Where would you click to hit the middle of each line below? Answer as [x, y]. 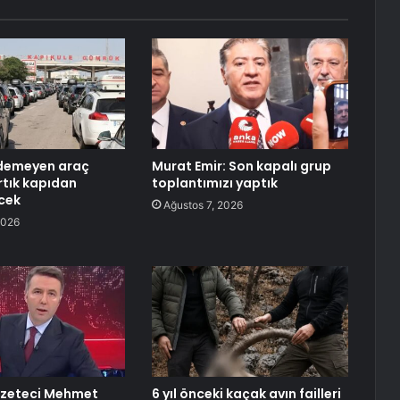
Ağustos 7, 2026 [203, 204]
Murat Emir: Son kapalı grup [241, 166]
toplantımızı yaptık [214, 183]
